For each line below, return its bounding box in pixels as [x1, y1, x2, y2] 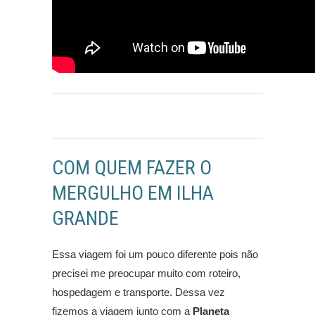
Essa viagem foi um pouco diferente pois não [52, 247, 258, 260]
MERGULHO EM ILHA [52, 181, 214, 205]
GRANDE [52, 206, 119, 230]
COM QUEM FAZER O [52, 155, 212, 179]
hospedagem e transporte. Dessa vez [52, 285, 225, 298]
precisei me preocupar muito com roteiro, [52, 266, 240, 279]
